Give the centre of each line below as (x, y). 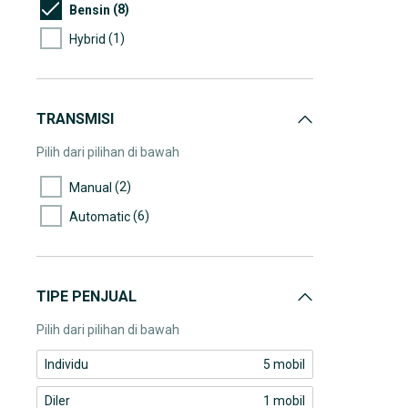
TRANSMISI (75, 119)
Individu (66, 364)
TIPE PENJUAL (87, 296)
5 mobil (284, 364)
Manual (91, 187)
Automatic (100, 216)
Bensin (90, 10)
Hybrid (87, 39)
